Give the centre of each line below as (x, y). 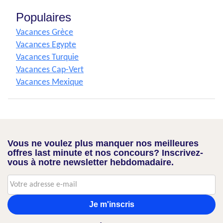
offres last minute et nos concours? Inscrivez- (105, 153)
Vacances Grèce (45, 33)
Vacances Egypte (46, 45)
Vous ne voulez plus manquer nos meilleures (103, 144)
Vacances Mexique (50, 83)
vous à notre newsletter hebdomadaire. (91, 163)
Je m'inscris (111, 205)
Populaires (44, 17)
